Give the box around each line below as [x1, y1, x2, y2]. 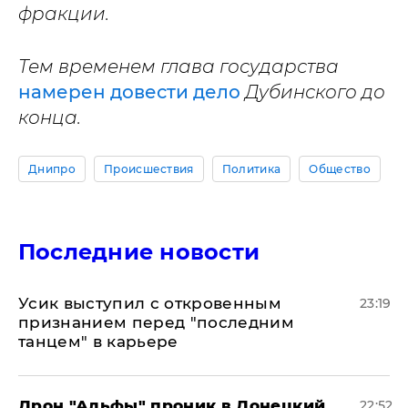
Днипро [28, 161, 76, 176]
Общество [309, 161, 371, 176]
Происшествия [103, 161, 194, 176]
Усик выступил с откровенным [18, 293, 282, 312]
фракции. [18, 2, 109, 25]
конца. [18, 106, 81, 128]
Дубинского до [240, 80, 385, 103]
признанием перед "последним [18, 312, 295, 331]
